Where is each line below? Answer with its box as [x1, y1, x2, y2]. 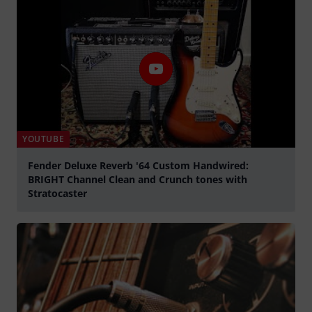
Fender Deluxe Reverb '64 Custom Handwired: [28, 158, 249, 172]
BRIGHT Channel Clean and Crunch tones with [28, 172, 247, 186]
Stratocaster [28, 186, 87, 200]
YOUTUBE [22, 132, 65, 145]
